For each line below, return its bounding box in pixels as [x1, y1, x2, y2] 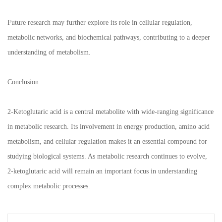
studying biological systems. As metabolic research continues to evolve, [7, 153, 207, 161]
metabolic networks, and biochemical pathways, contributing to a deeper [7, 34, 210, 42]
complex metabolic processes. [7, 182, 90, 190]
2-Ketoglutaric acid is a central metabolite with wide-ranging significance [7, 108, 214, 116]
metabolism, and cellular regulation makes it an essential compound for [7, 138, 207, 146]
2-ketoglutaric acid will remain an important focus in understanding [7, 167, 197, 175]
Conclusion [7, 78, 39, 86]
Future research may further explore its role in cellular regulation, [7, 19, 192, 27]
